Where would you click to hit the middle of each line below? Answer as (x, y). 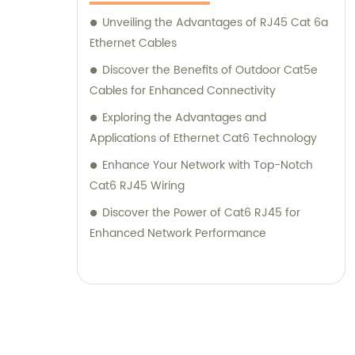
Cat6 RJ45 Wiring (137, 186)
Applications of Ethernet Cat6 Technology (203, 139)
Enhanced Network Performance (178, 234)
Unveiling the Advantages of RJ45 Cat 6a (215, 23)
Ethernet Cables (133, 44)
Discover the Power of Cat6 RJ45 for (201, 213)
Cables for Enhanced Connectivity (183, 91)
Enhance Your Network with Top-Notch (208, 166)
